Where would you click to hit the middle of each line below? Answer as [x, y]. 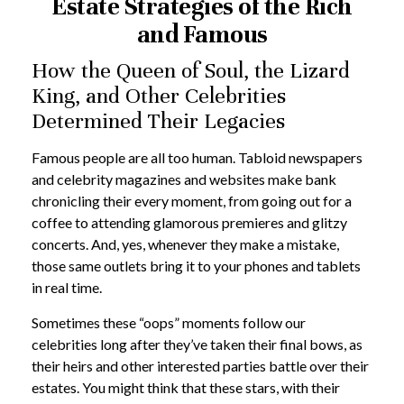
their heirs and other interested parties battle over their [200, 366]
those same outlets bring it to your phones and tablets [196, 266]
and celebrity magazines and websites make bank [184, 179]
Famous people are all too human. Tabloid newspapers [197, 157]
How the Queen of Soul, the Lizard [191, 70]
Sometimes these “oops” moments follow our [169, 322]
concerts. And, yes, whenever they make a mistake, [185, 244]
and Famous [202, 35]
